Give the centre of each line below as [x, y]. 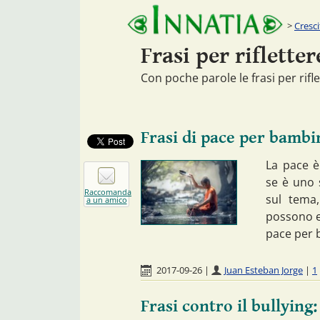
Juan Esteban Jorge [264, 270]
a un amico [106, 199]
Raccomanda [108, 191]
